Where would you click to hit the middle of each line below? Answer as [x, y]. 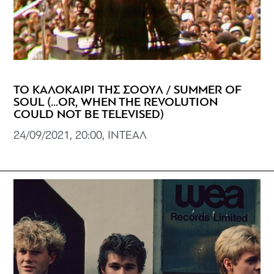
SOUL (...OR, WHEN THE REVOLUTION [116, 103]
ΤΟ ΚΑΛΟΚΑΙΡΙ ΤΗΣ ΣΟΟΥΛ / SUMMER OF [128, 91]
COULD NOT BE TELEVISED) [89, 115]
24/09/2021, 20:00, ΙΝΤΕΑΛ [80, 136]
